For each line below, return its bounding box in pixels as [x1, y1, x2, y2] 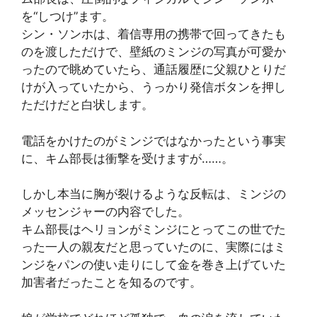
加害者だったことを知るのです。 [21, 275, 202, 290]
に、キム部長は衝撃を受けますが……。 [21, 151, 234, 166]
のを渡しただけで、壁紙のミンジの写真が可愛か [21, 45, 286, 59]
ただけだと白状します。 [21, 98, 154, 113]
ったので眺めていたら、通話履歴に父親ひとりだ [21, 62, 286, 77]
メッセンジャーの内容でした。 [21, 204, 190, 219]
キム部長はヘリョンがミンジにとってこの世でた [21, 222, 286, 237]
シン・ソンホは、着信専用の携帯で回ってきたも [21, 27, 286, 42]
